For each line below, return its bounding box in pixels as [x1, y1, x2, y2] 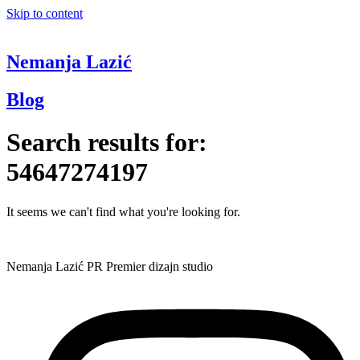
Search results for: [6, 128, 207, 157]
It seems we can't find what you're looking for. [6, 204, 240, 219]
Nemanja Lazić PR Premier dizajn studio [6, 259, 213, 273]
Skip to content [6, 6, 83, 20]
